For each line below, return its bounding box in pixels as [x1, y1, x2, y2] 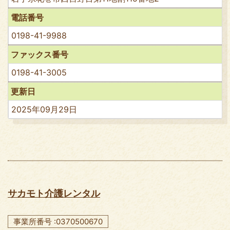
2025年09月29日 [11, 104, 77, 114]
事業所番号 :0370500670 [13, 216, 103, 226]
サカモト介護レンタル [8, 187, 100, 199]
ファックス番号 [11, 49, 68, 60]
